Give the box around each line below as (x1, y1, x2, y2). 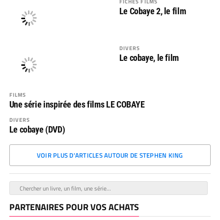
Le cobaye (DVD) (9, 124, 65, 135)
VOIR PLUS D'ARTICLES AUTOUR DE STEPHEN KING (36, 150, 183, 160)
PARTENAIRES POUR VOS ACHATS (9, 200, 139, 214)
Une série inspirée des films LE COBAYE (9, 99, 145, 110)
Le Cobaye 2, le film (119, 6, 186, 16)
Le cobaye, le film (119, 53, 179, 63)
